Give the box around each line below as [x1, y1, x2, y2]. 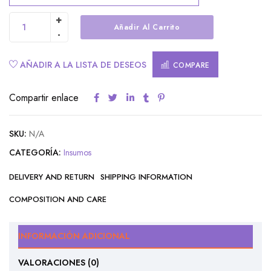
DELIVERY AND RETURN [9, 171, 94, 183]
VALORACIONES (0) [18, 256, 99, 269]
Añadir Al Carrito [113, 22, 180, 33]
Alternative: [9, 44, 64, 58]
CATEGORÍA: [9, 146, 61, 159]
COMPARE [172, 60, 210, 71]
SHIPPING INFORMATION [100, 171, 192, 183]
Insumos [64, 146, 91, 159]
